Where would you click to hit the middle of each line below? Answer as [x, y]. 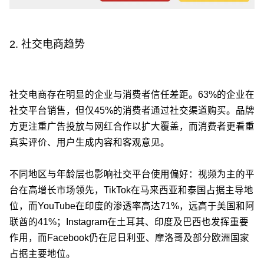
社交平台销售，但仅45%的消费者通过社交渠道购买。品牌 [132, 111]
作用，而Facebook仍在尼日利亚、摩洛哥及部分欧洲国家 [129, 238]
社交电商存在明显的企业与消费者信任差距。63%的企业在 [132, 95]
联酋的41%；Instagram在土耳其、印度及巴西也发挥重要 [129, 222]
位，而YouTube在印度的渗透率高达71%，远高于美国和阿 [132, 206]
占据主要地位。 [42, 254]
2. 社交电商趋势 [47, 44]
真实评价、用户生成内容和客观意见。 [90, 143]
